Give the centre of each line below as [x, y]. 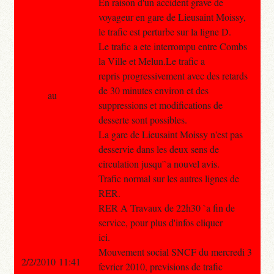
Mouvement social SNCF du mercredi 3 [175, 251]
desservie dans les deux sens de [158, 149]
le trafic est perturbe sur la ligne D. [165, 31]
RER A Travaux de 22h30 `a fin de [166, 207]
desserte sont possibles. [143, 119]
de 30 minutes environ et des [153, 90]
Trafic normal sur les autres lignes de [168, 178]
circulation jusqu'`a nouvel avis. [159, 163]
